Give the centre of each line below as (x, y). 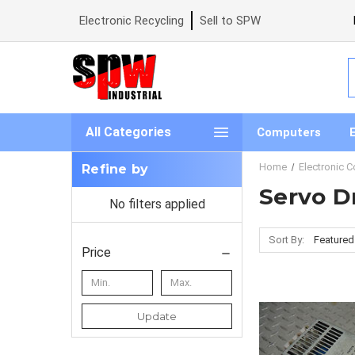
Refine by (115, 169)
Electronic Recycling (132, 21)
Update (157, 316)
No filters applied (157, 204)
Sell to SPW (230, 21)
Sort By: (286, 239)
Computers (289, 132)
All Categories (128, 132)
